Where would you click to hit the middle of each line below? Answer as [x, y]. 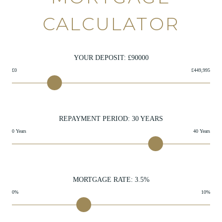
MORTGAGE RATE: [104, 179]
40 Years [202, 131]
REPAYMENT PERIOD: [95, 118]
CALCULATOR [111, 24]
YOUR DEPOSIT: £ [102, 57]
